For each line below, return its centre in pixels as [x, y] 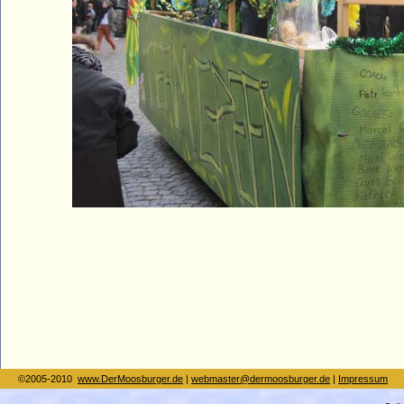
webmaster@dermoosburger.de [261, 379]
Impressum [363, 379]
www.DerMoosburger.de [130, 379]
